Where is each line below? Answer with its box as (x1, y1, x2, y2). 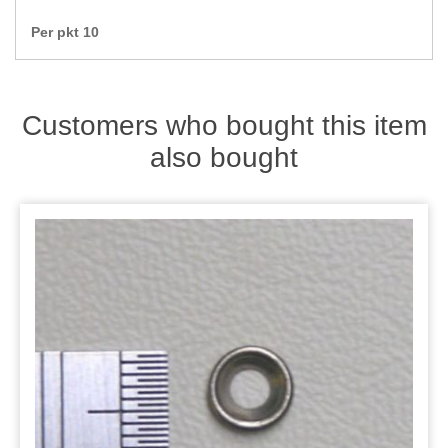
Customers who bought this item (21, 110, 427, 142)
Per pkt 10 (31, 24, 99, 41)
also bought (150, 142, 298, 174)
